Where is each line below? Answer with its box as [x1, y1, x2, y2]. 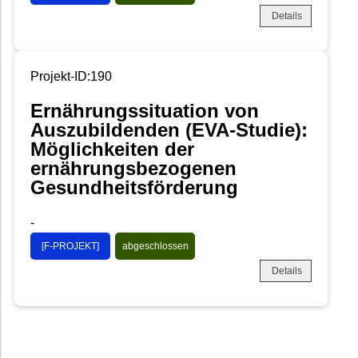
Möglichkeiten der [30, 138, 194, 161]
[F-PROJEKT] [42, 241, 99, 253]
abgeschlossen [121, 241, 189, 253]
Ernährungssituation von [30, 100, 259, 122]
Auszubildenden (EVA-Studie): [30, 119, 308, 141]
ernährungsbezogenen [30, 157, 237, 180]
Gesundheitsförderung [30, 177, 238, 199]
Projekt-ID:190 [30, 69, 112, 83]
